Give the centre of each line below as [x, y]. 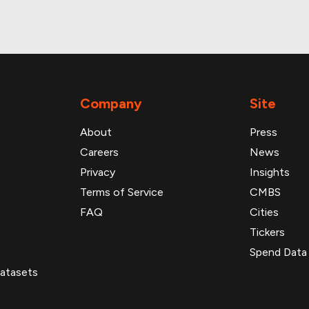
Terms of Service [122, 192]
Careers [99, 152]
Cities [264, 212]
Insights [270, 172]
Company [111, 103]
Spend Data [278, 252]
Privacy [98, 172]
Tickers [267, 232]
